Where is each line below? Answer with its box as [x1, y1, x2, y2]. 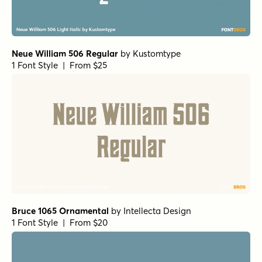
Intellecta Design [123, 205, 191, 216]
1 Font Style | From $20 [12, 216, 108, 228]
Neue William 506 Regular [12, 47, 118, 59]
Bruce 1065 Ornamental [12, 205, 109, 216]
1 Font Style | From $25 [12, 59, 107, 71]
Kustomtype [133, 47, 181, 59]
